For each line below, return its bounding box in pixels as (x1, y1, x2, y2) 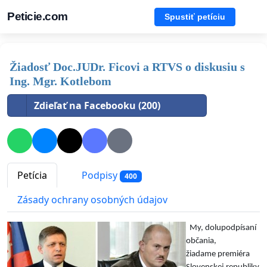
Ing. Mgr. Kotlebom (10, 74, 111, 88)
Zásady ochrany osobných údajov (17, 193, 167, 207)
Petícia (17, 169, 47, 182)
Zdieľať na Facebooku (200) (34, 99, 160, 112)
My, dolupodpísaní (186, 223, 256, 233)
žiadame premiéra (186, 250, 250, 259)
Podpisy (79, 169, 120, 182)
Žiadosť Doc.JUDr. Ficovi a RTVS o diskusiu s (10, 60, 245, 73)
